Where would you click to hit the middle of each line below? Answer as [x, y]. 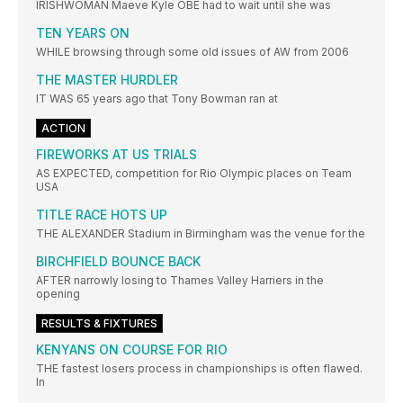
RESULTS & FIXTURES [99, 324]
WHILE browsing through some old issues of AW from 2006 [193, 52]
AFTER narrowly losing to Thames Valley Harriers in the [180, 281]
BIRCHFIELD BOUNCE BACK [118, 262]
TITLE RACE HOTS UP [102, 215]
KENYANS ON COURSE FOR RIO [132, 350]
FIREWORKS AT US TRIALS [116, 155]
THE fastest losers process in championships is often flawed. [199, 369]
